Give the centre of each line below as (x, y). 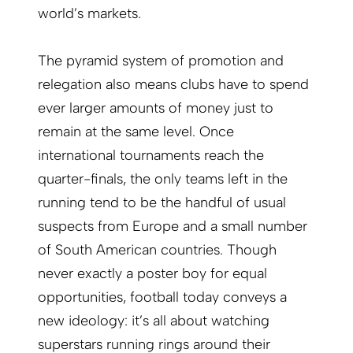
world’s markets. (89, 14)
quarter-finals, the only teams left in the (163, 179)
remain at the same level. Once (136, 132)
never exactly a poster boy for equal (152, 274)
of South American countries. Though (157, 250)
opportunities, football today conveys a (162, 297)
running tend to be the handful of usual (162, 203)
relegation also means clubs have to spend (173, 85)
